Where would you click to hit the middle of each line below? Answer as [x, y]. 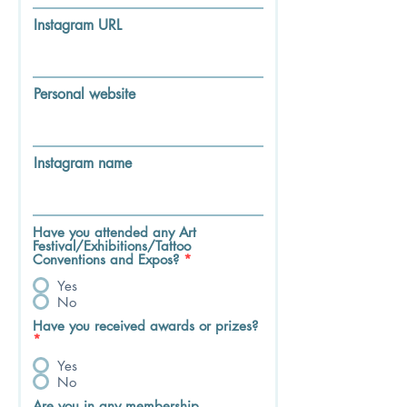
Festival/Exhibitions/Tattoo [112, 246]
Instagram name [83, 163]
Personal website [84, 94]
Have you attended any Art [114, 232]
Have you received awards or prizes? [145, 326]
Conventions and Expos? [106, 259]
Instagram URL [78, 25]
